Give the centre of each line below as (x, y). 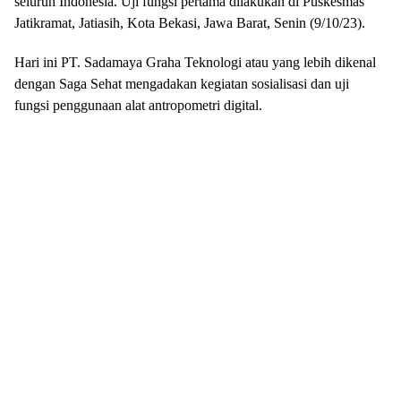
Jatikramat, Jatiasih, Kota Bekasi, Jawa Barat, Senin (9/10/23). (190, 23)
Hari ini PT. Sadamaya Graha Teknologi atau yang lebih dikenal (195, 62)
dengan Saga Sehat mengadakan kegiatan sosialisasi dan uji (182, 84)
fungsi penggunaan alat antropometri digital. (138, 105)
